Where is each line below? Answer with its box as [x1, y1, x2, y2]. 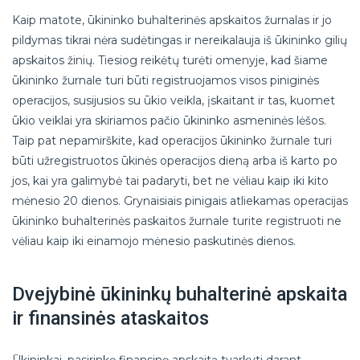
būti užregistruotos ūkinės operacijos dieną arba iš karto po [12, 153, 337, 168]
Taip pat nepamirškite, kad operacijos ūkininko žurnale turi [12, 133, 332, 148]
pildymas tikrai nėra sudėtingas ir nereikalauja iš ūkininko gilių [12, 32, 347, 47]
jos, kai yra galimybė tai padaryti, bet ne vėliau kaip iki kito [12, 173, 329, 188]
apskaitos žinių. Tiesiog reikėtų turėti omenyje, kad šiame [12, 52, 328, 67]
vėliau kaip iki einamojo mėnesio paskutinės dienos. [12, 233, 296, 248]
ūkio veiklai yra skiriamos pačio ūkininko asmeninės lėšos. [12, 112, 326, 128]
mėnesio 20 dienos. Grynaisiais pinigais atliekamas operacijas [12, 193, 348, 208]
